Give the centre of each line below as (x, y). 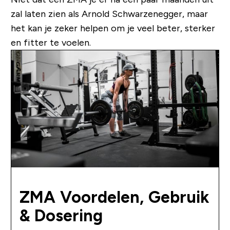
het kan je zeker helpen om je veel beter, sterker (113, 28)
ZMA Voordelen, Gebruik (114, 197)
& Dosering (61, 216)
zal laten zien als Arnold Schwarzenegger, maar (109, 14)
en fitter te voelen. (51, 43)
